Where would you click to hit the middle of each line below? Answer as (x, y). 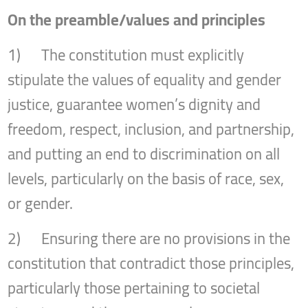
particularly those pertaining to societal (134, 288)
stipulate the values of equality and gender (145, 79)
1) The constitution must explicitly (126, 55)
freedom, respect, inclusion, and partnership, (151, 129)
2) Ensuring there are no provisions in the (149, 238)
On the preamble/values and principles (137, 20)
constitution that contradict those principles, (151, 263)
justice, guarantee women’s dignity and (134, 104)
